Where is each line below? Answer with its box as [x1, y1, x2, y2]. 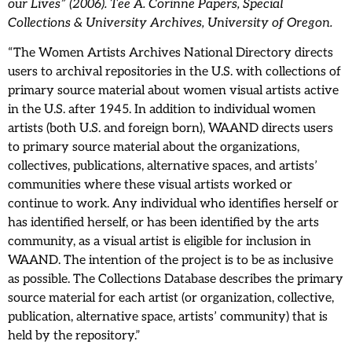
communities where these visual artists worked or [8, 177, 292, 192]
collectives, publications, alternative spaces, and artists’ [8, 158, 317, 174]
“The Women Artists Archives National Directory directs [8, 45, 333, 60]
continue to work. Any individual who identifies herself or [8, 196, 339, 211]
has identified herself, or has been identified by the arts [8, 214, 319, 230]
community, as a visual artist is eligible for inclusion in [8, 233, 311, 249]
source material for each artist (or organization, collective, [8, 290, 334, 306]
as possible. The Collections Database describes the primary [8, 271, 343, 287]
